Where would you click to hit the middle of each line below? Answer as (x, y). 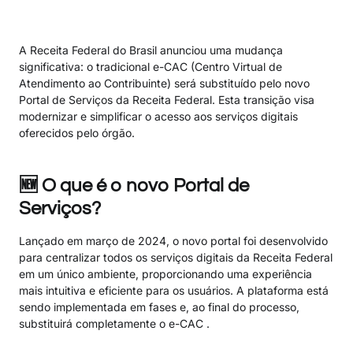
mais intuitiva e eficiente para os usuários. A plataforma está (174, 291)
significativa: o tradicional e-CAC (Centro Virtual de (150, 66)
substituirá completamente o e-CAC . (114, 324)
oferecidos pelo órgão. (77, 132)
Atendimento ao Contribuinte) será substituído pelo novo (164, 83)
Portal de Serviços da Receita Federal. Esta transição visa (167, 99)
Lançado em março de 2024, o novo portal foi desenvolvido (173, 241)
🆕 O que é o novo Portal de (134, 186)
